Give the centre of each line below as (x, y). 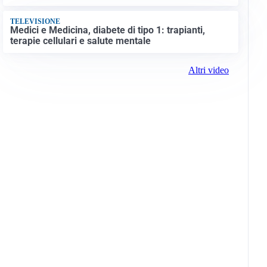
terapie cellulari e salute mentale (80, 41)
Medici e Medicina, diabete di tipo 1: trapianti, (107, 30)
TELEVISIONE (35, 21)
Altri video (208, 70)
